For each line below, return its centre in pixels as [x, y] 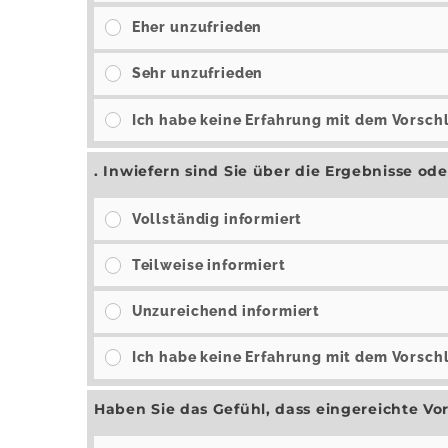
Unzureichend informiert [226, 311]
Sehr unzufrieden [197, 73]
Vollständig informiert [217, 218]
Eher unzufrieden [197, 27]
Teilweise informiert [208, 264]
